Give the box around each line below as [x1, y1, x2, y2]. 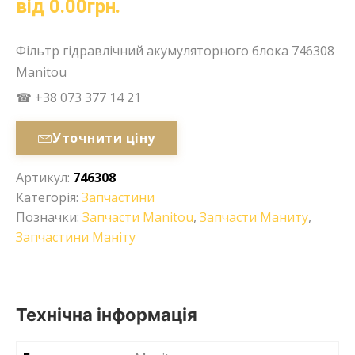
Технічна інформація [16, 303, 197, 325]
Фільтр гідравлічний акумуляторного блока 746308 [16, 41, 334, 59]
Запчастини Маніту [16, 227, 136, 246]
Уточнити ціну [52, 129, 155, 147]
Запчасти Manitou [82, 208, 193, 226]
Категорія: [16, 188, 82, 206]
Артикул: [16, 168, 73, 186]
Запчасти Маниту [200, 208, 308, 226]
